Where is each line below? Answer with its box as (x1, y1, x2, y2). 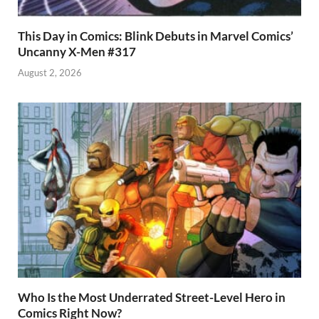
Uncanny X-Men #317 (18, 44, 136, 60)
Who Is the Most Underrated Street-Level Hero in (18, 289, 286, 305)
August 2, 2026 (18, 66, 82, 78)
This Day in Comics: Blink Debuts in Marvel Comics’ (18, 28, 293, 44)
